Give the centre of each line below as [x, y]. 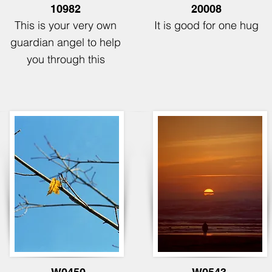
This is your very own [66, 25]
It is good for [186, 25]
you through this [66, 59]
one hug [239, 25]
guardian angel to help [66, 42]
